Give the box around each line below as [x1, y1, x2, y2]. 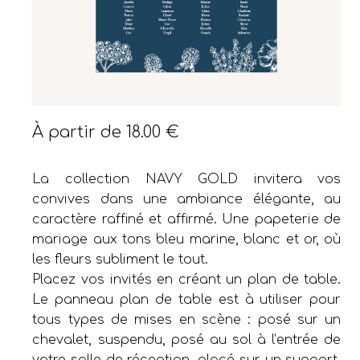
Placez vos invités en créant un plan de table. [32, 272, 342, 287]
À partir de [32, 122, 127, 141]
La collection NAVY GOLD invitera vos [32, 171, 342, 186]
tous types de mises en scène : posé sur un [32, 312, 342, 327]
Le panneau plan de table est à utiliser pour [32, 292, 342, 307]
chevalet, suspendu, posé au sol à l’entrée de [32, 332, 342, 347]
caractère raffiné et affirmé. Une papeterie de [32, 211, 342, 227]
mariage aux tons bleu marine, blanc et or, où [32, 231, 342, 247]
